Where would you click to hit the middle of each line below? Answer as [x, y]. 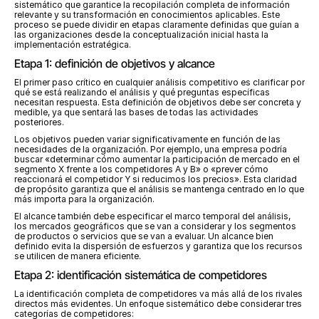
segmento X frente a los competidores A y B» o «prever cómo [141, 169]
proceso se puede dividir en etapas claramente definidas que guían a [157, 25]
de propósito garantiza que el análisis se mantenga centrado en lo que [159, 189]
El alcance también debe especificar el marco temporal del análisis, [152, 216]
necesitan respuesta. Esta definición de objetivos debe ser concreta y [158, 102]
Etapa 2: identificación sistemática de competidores [141, 275]
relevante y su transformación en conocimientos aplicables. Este [147, 15]
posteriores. [39, 122]
